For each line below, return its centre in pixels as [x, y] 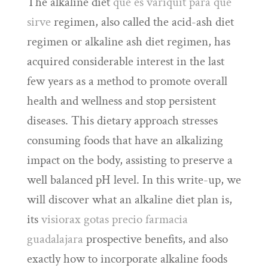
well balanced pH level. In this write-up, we [134, 180]
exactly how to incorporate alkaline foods [127, 259]
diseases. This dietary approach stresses [122, 121]
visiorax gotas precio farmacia [114, 219]
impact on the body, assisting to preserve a [130, 160]
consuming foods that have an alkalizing [125, 140]
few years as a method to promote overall [127, 81]
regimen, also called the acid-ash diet [142, 22]
